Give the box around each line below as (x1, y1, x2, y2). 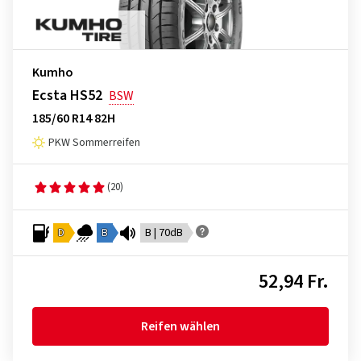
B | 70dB (145, 225, 183, 242)
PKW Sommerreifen (48, 135, 140, 151)
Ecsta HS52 (32, 85, 102, 106)
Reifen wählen (141, 317, 220, 336)
